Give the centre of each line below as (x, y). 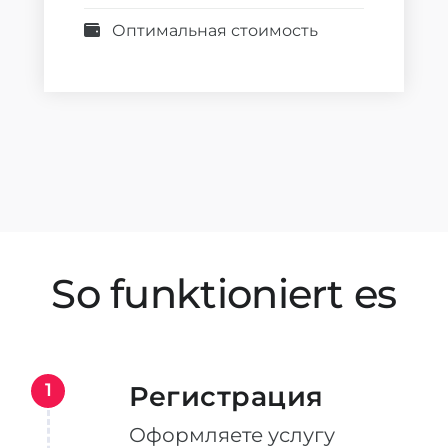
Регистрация (226, 396)
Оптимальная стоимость (215, 30)
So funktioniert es (224, 293)
